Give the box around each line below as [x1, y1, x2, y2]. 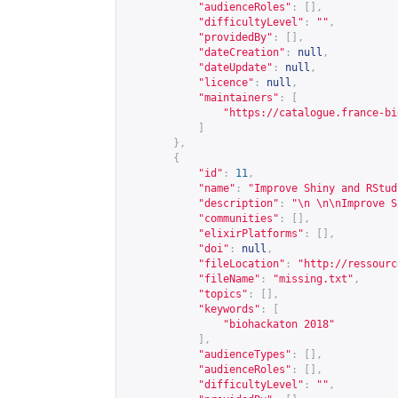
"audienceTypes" [198, 348, 291, 361]
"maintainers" [198, 92, 279, 104]
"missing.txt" [273, 273, 354, 285]
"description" [198, 197, 279, 210]
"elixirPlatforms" [198, 227, 304, 240]
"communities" [198, 212, 279, 225]
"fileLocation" [198, 258, 285, 270]
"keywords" [198, 303, 260, 315]
